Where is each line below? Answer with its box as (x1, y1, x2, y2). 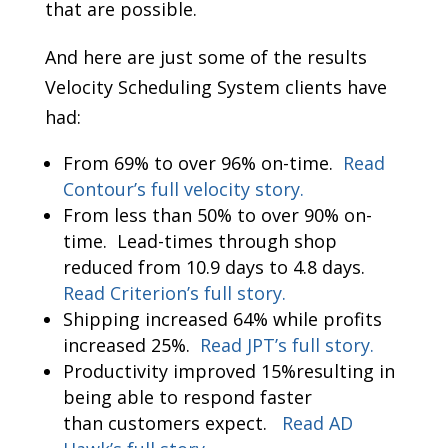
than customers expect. (62, 411, 282, 436)
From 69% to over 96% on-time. (62, 151, 343, 176)
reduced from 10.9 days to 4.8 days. (62, 255, 370, 280)
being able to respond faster (62, 385, 312, 410)
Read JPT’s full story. (199, 333, 374, 358)
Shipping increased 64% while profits (62, 307, 382, 332)
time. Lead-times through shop (62, 229, 337, 254)
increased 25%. (62, 333, 200, 358)
